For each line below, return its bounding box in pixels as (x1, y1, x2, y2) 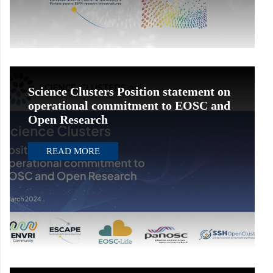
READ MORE (46, 146, 100, 156)
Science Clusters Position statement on (28, 85, 230, 98)
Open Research (28, 113, 108, 126)
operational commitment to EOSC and (28, 99, 230, 112)
